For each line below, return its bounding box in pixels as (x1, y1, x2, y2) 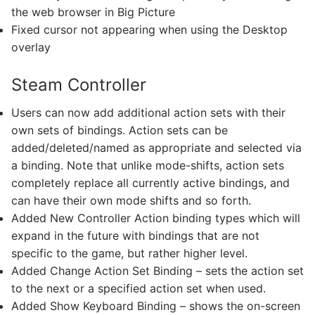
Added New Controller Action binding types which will (11, 211, 300, 226)
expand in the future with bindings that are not (11, 229, 259, 243)
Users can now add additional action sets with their (11, 105, 285, 120)
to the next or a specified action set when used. (11, 281, 266, 296)
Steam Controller (11, 75, 146, 96)
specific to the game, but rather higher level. (11, 246, 247, 261)
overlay (11, 40, 51, 55)
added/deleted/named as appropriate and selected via (11, 141, 302, 155)
